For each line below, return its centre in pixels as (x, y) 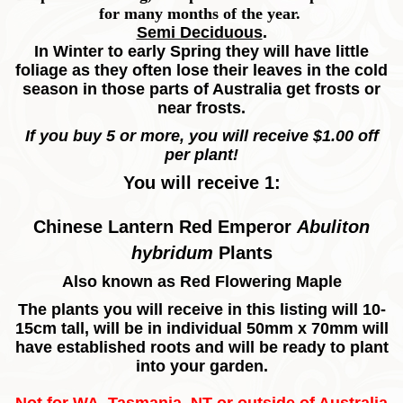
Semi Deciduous (199, 33)
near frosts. (201, 108)
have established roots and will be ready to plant (201, 348)
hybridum (175, 253)
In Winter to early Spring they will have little (201, 52)
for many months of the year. (201, 14)
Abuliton (333, 227)
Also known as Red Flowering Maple (201, 282)
